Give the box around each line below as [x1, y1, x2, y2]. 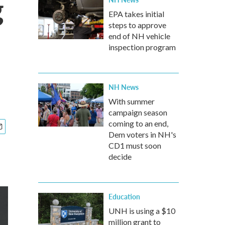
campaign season [108, 107, 167, 117]
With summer [108, 96, 155, 106]
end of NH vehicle [108, 31, 170, 41]
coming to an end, [108, 119, 168, 128]
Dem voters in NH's [108, 130, 176, 139]
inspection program [108, 42, 176, 52]
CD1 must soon [108, 141, 161, 150]
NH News [108, 82, 139, 92]
